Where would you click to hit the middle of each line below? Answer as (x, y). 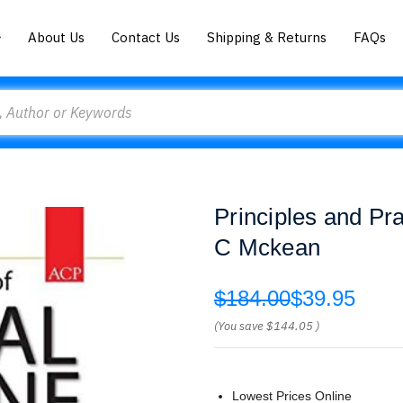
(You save (239, 326)
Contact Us (146, 37)
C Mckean (267, 247)
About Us (57, 37)
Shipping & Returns (267, 37)
